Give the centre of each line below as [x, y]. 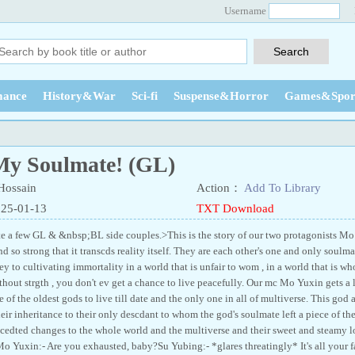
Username [245, 11]
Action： [219, 188]
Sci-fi [145, 96]
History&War [79, 96]
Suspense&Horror [221, 96]
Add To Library [282, 188]
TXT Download [235, 208]
